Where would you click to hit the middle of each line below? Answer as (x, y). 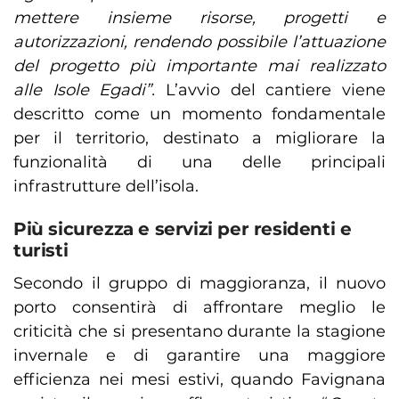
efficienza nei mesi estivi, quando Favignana (199, 380)
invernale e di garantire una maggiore (199, 356)
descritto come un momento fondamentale (199, 114)
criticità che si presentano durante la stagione (199, 332)
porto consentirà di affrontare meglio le (199, 308)
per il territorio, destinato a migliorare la (199, 138)
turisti (41, 251)
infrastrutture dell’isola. (106, 187)
